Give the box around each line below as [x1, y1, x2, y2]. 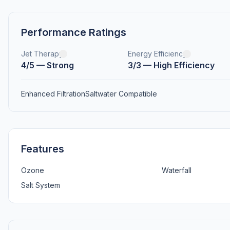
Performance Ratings [21, 26, 126, 39]
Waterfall [162, 166, 191, 175]
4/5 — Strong [21, 60, 74, 70]
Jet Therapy [21, 49, 63, 58]
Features [21, 143, 64, 155]
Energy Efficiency [127, 49, 187, 58]
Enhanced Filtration [21, 89, 85, 98]
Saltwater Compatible [85, 89, 157, 98]
